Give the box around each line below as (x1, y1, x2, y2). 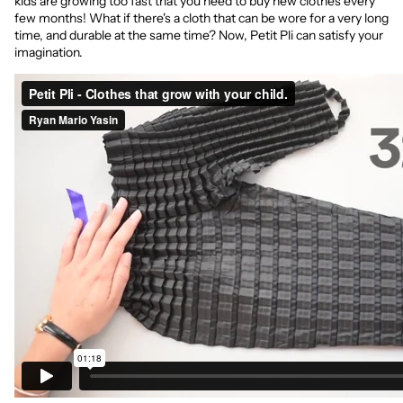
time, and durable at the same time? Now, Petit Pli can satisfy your (14, 27, 383, 43)
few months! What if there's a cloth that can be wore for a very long (14, 10, 389, 26)
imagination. (14, 44, 83, 60)
